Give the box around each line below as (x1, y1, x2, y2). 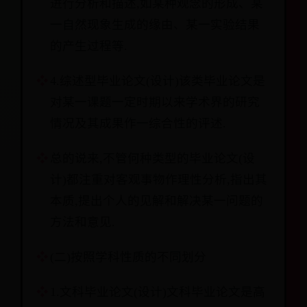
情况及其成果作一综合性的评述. (50, 116, 226, 130)
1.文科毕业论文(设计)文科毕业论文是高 (50, 285, 265, 299)
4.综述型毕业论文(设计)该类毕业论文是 (50, 74, 265, 88)
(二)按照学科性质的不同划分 (50, 250, 206, 264)
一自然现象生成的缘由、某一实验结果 (50, 18, 260, 32)
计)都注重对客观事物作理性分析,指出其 (50, 173, 267, 186)
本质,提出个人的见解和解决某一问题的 (50, 194, 263, 208)
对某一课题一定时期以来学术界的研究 (50, 95, 260, 109)
